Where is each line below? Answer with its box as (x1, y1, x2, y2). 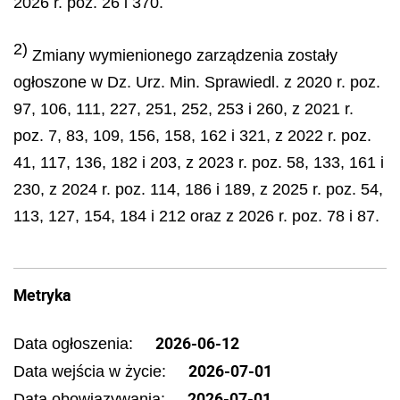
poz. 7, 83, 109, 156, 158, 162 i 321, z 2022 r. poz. (13, 127, 371, 145)
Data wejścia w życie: (13, 362, 171, 380)
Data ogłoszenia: (13, 334, 137, 353)
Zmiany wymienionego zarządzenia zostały (28, 46, 337, 64)
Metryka (13, 283, 71, 305)
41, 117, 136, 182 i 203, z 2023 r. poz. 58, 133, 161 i (13, 154, 384, 171)
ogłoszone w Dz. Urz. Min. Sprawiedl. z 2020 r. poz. (13, 73, 380, 91)
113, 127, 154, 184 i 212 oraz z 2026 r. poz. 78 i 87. (13, 207, 379, 225)
